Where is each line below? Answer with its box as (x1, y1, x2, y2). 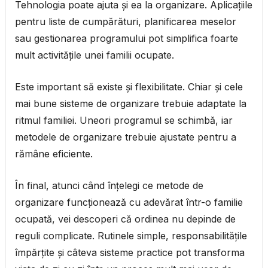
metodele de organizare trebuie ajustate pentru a (14, 131, 236, 144)
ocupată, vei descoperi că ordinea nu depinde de (14, 213, 236, 226)
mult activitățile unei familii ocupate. (14, 49, 174, 62)
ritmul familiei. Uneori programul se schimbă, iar (14, 114, 233, 127)
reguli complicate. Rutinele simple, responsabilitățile (14, 230, 247, 242)
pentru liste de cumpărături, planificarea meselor (14, 16, 236, 28)
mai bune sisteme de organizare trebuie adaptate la (14, 98, 246, 110)
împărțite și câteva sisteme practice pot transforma (14, 246, 245, 259)
